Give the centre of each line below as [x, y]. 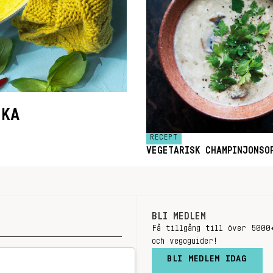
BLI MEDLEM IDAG [207, 259]
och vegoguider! [185, 241]
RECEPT [164, 137]
